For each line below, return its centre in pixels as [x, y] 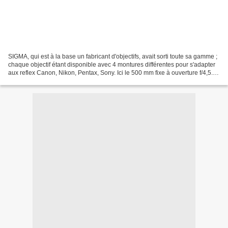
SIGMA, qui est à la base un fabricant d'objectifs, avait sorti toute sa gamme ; [113, 56]
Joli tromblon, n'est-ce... [40, 81]
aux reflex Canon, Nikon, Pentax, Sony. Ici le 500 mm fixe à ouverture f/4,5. [110, 73]
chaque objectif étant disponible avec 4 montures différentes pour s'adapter [112, 64]
